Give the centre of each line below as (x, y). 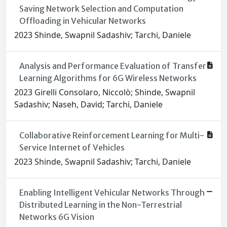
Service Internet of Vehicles (72, 148)
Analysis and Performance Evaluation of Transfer (112, 66)
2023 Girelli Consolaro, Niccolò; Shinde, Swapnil (105, 92)
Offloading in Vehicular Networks (82, 21)
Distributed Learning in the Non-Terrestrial (100, 205)
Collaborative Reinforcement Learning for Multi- (111, 136)
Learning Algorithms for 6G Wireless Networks (108, 78)
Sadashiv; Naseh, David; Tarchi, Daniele (88, 105)
